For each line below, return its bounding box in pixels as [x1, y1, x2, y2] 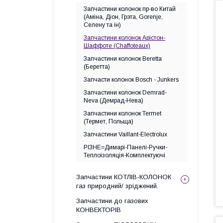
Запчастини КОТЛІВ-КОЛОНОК [76, 173, 171, 181]
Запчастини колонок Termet [84, 110, 161, 117]
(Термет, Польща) [84, 118, 133, 125]
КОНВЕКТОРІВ [76, 206, 121, 214]
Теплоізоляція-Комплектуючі [84, 152, 165, 159]
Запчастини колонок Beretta [84, 55, 162, 62]
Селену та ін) [84, 21, 121, 28]
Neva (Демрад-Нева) [84, 97, 143, 104]
